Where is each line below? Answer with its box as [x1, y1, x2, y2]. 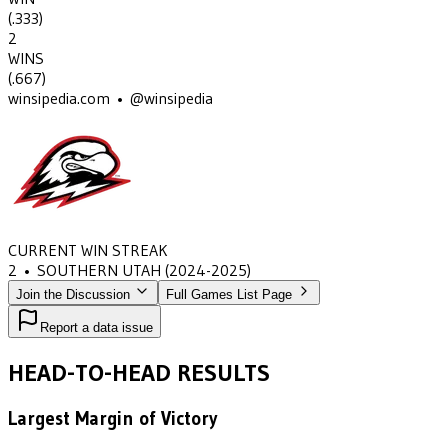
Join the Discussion [16, 287, 134, 303]
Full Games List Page [166, 287, 292, 303]
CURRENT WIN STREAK [8, 240, 168, 261]
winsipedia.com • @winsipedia [8, 88, 213, 109]
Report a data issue [40, 320, 153, 336]
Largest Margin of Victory [8, 407, 218, 431]
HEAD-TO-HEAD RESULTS [8, 358, 270, 388]
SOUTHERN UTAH [37, 260, 161, 281]
